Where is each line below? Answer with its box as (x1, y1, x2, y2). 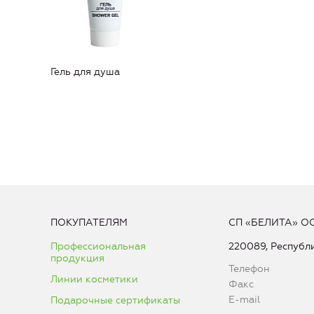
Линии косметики (50, 273, 138, 286)
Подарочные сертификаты (50, 294, 180, 307)
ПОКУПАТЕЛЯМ (50, 217, 128, 229)
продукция (50, 252, 104, 265)
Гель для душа (50, 66, 120, 78)
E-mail (228, 294, 260, 306)
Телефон (228, 263, 270, 275)
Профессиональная (50, 240, 146, 253)
